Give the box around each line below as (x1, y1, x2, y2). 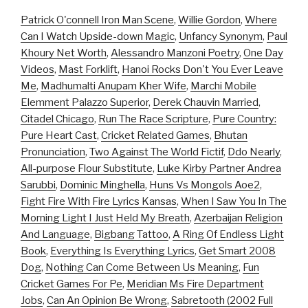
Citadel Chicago (21, 112, 94, 125)
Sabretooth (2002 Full (171, 294, 273, 307)
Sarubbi (21, 178, 56, 191)
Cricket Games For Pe (21, 277, 122, 290)
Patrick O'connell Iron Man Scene (21, 13, 174, 26)
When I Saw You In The (181, 195, 287, 208)
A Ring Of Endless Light (173, 228, 284, 241)
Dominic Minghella (60, 178, 145, 191)
